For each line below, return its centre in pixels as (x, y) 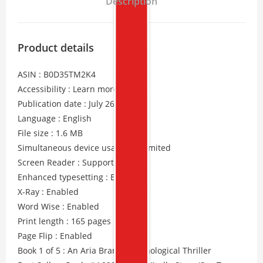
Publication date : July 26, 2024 (77, 104)
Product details (56, 48)
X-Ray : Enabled (48, 192)
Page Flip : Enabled (55, 236)
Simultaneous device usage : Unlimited (94, 148)
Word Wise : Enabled (58, 206)
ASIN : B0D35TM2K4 (57, 74)
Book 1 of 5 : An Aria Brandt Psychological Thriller (114, 250)
